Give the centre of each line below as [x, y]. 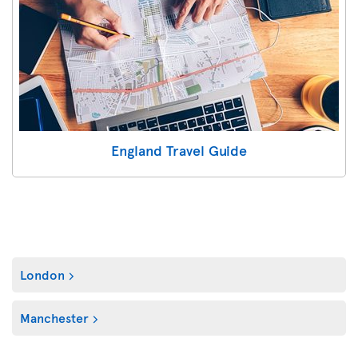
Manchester [54, 317]
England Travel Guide [179, 150]
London [42, 274]
